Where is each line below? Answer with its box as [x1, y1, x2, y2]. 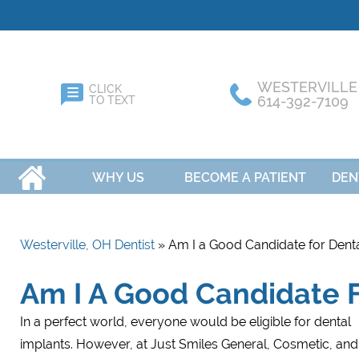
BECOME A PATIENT [184, 170, 307, 185]
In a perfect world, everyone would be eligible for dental [20, 314, 351, 329]
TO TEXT [88, 94, 135, 107]
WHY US [91, 170, 144, 185]
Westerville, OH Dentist [20, 237, 155, 252]
